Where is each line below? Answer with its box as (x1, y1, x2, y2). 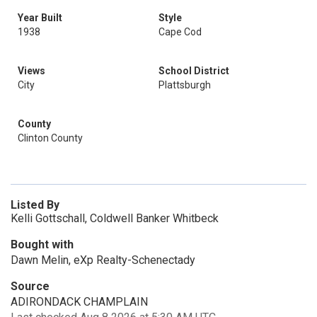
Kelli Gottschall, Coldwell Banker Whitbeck (11, 212, 219, 225)
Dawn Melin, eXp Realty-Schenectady (11, 253, 195, 267)
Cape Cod (158, 26, 202, 38)
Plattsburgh (158, 79, 211, 91)
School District (158, 65, 229, 76)
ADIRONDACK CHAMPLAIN (11, 295, 148, 309)
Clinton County (18, 132, 83, 144)
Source (11, 279, 50, 293)
